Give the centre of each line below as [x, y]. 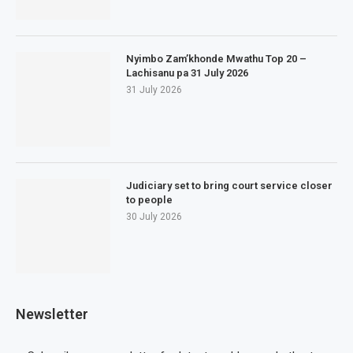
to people [149, 200]
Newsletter [52, 314]
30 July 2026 [154, 217]
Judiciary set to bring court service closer [229, 186]
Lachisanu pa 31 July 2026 [187, 73]
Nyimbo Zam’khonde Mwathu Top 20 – [216, 59]
